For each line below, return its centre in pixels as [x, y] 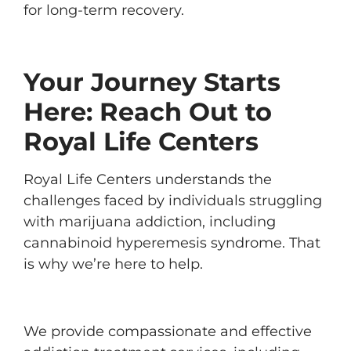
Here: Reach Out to [148, 112]
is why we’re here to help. [113, 264]
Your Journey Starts [152, 82]
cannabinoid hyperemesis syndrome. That [172, 243]
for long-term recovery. [104, 10]
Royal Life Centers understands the [148, 179]
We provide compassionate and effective [168, 331]
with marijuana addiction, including [150, 222]
